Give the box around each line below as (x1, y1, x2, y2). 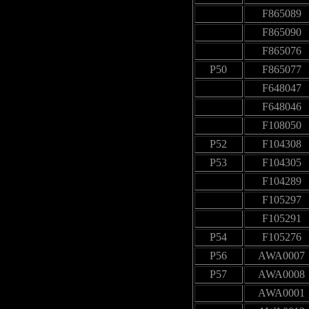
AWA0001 (258, 286, 305, 299)
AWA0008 (258, 268, 305, 280)
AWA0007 (258, 249, 305, 261)
